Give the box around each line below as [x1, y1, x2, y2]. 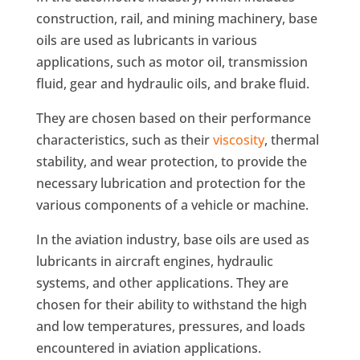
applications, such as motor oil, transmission [35, 53, 308, 72]
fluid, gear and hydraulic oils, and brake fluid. [35, 75, 309, 93]
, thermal [264, 131, 319, 149]
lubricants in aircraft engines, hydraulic [35, 252, 273, 271]
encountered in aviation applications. [35, 339, 261, 358]
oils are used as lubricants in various [35, 31, 257, 50]
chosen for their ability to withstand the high [35, 296, 307, 314]
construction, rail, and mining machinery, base [35, 10, 317, 28]
